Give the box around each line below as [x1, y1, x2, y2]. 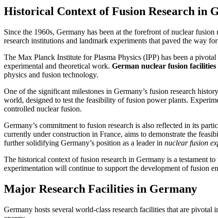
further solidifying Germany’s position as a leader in [4, 138, 164, 147]
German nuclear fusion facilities [112, 61, 216, 70]
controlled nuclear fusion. [4, 104, 82, 113]
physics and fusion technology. [4, 70, 98, 79]
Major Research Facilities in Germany [4, 182, 197, 195]
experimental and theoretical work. [4, 61, 112, 70]
